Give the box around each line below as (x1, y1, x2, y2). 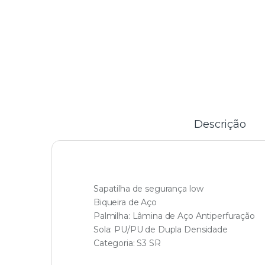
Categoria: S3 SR (93, 237, 161, 248)
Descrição (194, 117, 246, 131)
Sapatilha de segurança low (93, 183, 203, 194)
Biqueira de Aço (93, 196, 157, 208)
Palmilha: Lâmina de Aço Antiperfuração (93, 210, 255, 221)
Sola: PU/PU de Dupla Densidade (93, 224, 228, 235)
